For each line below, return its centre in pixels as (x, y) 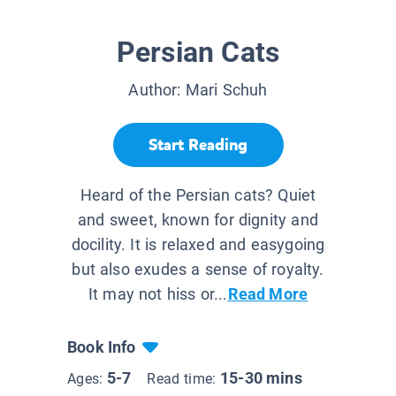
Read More (268, 294)
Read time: (183, 379)
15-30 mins (261, 378)
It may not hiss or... (158, 294)
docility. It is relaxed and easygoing (198, 245)
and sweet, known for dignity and (198, 220)
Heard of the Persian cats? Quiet (198, 195)
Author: (157, 90)
